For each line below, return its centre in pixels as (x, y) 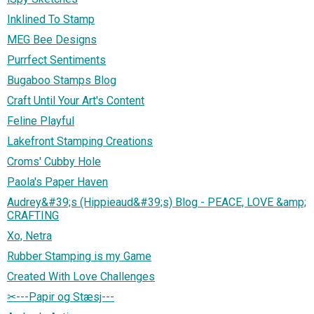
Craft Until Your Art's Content (76, 100)
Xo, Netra (29, 235)
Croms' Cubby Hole (54, 161)
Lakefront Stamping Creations (80, 141)
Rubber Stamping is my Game (79, 256)
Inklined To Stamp (51, 19)
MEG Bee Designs (52, 39)
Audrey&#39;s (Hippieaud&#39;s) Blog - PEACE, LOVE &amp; (157, 202)
